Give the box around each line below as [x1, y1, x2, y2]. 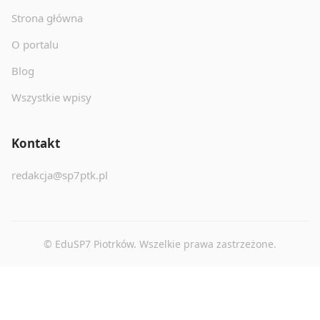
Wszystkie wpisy [11, 90, 91, 105]
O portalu [11, 37, 59, 52]
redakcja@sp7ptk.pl [11, 168, 108, 183]
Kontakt [11, 135, 60, 152]
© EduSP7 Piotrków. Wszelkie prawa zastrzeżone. [44, 237, 276, 251]
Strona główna [11, 11, 83, 26]
